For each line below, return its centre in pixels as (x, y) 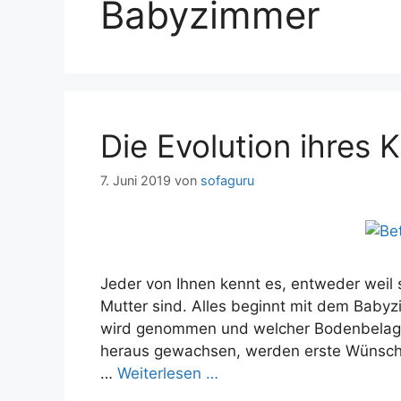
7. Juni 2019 (136, 181)
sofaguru (227, 181)
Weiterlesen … (168, 374)
